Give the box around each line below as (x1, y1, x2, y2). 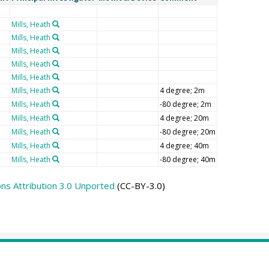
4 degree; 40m (159, 141, 209, 151)
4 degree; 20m (159, 113, 209, 123)
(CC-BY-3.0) (114, 180, 165, 192)
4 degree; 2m (159, 85, 205, 95)
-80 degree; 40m (159, 154, 216, 165)
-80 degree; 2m (159, 99, 211, 109)
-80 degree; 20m (159, 127, 216, 137)
